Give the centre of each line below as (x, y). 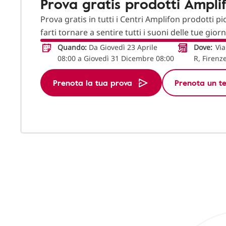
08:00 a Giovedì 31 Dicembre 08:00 (116, 59)
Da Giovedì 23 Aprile (122, 47)
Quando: (72, 47)
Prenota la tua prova (93, 83)
